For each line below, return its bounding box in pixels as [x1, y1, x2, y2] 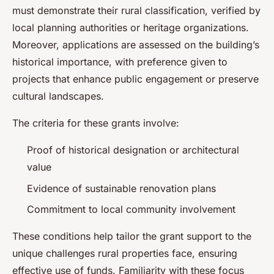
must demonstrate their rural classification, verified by [12, 4, 261, 17]
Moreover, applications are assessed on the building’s [12, 39, 259, 51]
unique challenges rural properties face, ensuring [12, 247, 237, 260]
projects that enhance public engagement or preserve [12, 73, 259, 86]
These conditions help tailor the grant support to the [12, 230, 251, 243]
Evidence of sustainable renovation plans [27, 182, 216, 194]
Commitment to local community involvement [27, 203, 235, 216]
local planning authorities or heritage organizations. [12, 21, 249, 34]
